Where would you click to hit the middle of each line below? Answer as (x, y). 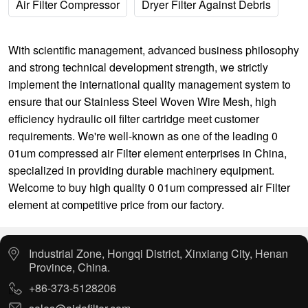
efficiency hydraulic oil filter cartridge (97, 119)
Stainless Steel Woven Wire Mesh (167, 101)
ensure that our (46, 101)
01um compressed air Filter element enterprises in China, (147, 153)
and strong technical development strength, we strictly (138, 67)
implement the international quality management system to (150, 84)
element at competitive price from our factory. (116, 205)
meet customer (222, 119)
